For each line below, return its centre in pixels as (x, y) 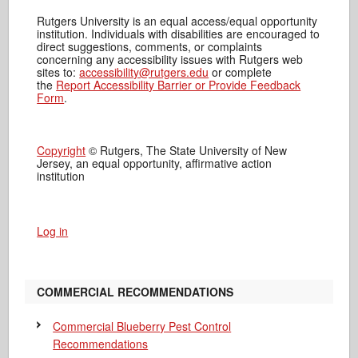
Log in (53, 231)
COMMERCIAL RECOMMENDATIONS (135, 291)
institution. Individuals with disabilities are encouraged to (179, 33)
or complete (241, 72)
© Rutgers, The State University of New (187, 150)
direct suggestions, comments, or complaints (150, 46)
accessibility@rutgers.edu (144, 72)
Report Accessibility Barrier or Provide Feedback (179, 84)
